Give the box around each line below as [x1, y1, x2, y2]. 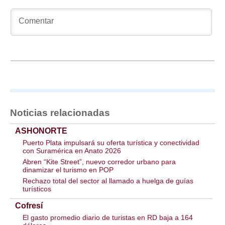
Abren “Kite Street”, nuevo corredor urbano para [23, 158, 176, 166]
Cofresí [15, 201, 43, 210]
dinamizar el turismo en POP [23, 166, 114, 174]
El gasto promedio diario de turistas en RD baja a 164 [23, 213, 193, 221]
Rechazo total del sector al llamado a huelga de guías [23, 177, 193, 185]
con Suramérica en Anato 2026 [23, 147, 121, 155]
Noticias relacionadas [10, 107, 110, 118]
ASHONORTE [15, 127, 67, 135]
